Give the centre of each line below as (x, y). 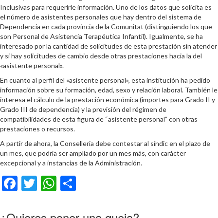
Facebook (50, 183)
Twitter (62, 183)
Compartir (110, 183)
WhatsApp (92, 183)
